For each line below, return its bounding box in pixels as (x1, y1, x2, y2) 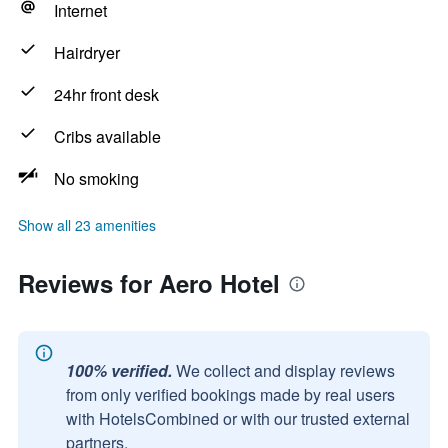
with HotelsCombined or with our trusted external (66, 407, 410, 430)
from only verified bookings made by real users (66, 383, 395, 406)
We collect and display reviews (176, 359, 395, 382)
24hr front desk (54, 83, 159, 106)
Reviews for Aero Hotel (18, 266, 280, 300)
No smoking (54, 167, 139, 190)
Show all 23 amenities (18, 215, 156, 235)
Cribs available (54, 125, 161, 148)
